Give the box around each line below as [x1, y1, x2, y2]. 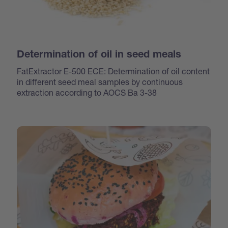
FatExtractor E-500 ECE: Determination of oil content [17, 66, 210, 76]
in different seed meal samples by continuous [17, 76, 183, 87]
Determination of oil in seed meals [17, 50, 182, 61]
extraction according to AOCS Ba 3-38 [17, 87, 157, 97]
